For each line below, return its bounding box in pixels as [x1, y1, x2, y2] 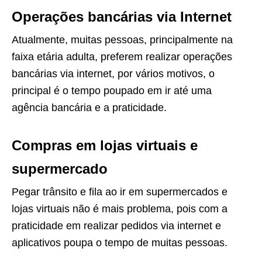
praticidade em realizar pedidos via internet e [12, 219, 221, 232]
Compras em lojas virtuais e [12, 137, 198, 153]
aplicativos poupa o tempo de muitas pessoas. [12, 236, 227, 249]
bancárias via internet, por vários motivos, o [12, 67, 215, 80]
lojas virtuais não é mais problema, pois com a [12, 202, 227, 215]
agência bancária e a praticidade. [12, 101, 167, 113]
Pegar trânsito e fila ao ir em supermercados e [12, 185, 227, 198]
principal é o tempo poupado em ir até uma [12, 84, 212, 96]
